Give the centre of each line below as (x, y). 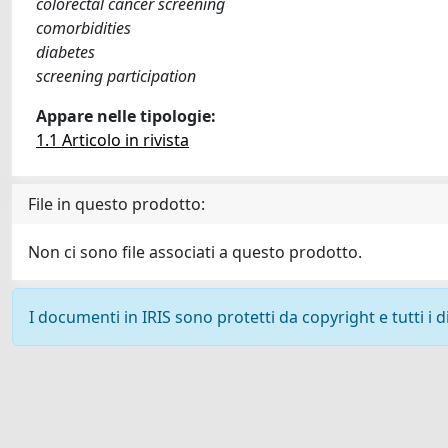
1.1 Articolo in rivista (112, 140)
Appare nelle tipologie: (126, 116)
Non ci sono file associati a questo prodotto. (195, 252)
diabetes (65, 52)
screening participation (116, 76)
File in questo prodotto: (116, 204)
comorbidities (83, 28)
